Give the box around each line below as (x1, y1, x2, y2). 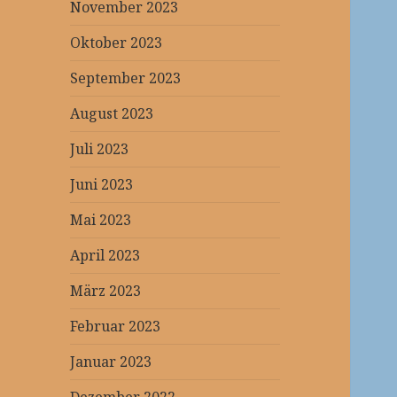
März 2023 (70, 281, 142, 301)
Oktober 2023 (70, 33, 163, 53)
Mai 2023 (70, 210, 132, 230)
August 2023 (70, 104, 154, 124)
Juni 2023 (70, 175, 134, 195)
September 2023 (70, 68, 182, 89)
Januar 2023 (70, 352, 152, 372)
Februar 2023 (70, 316, 161, 337)
